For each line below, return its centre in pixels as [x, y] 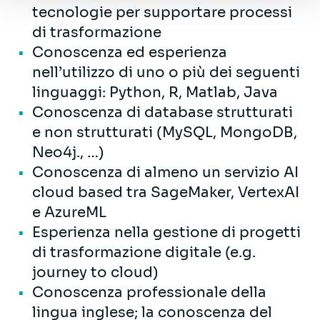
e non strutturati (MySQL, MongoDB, [165, 132]
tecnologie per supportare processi [162, 12]
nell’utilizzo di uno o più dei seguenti [166, 72]
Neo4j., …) [68, 152]
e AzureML [69, 212]
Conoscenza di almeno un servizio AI [165, 172]
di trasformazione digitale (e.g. [144, 252]
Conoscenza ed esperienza [130, 52]
